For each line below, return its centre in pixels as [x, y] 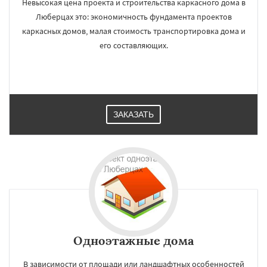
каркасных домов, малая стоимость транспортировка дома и [133, 31]
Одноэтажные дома [133, 240]
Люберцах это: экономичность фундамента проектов [133, 17]
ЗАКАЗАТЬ [133, 114]
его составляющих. [133, 45]
